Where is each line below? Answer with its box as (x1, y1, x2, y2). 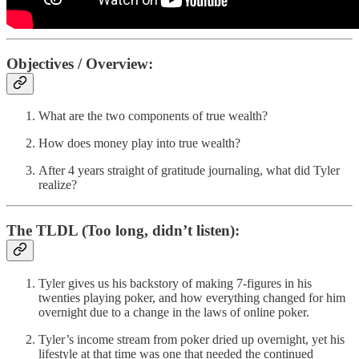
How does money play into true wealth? (38, 136, 240, 151)
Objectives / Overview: (6, 54, 153, 72)
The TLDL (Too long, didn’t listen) (6, 221, 235, 239)
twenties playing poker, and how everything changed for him (38, 290, 345, 305)
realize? (38, 178, 77, 192)
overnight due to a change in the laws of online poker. (38, 305, 309, 319)
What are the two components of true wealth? (38, 109, 268, 123)
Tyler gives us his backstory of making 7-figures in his (38, 276, 312, 290)
